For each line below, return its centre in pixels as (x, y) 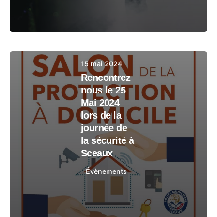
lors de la (101, 115)
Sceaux (97, 153)
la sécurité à (108, 140)
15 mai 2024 (101, 64)
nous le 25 (103, 90)
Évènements (107, 171)
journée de (104, 128)
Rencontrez (106, 77)
